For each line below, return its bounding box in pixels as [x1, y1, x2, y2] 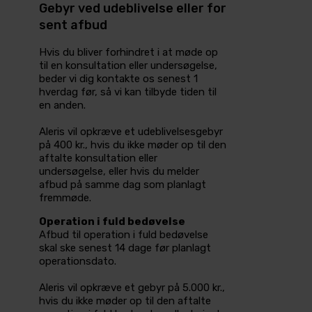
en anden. [39, 99, 86, 112]
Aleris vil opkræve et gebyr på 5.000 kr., [39, 281, 225, 295]
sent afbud [39, 17, 107, 33]
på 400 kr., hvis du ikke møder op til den [39, 139, 226, 152]
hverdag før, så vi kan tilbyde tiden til [39, 86, 217, 99]
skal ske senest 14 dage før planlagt [39, 242, 211, 255]
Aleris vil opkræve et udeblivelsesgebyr [39, 125, 223, 139]
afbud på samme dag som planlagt [39, 178, 206, 192]
